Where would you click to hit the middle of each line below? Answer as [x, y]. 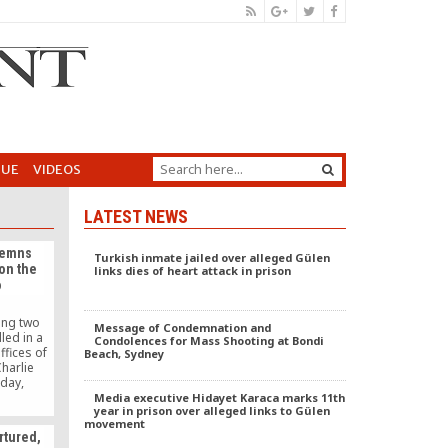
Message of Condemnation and [182, 327]
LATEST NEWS [135, 216]
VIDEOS [57, 169]
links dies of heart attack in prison [192, 270]
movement [114, 423]
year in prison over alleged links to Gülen [211, 410]
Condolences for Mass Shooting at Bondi [208, 340]
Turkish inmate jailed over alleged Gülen [211, 257]
